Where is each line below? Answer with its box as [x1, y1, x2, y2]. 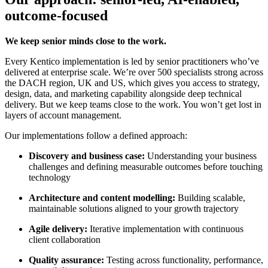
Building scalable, [178, 192, 245, 203]
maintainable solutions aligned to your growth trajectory [29, 203, 239, 214]
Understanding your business [147, 150, 257, 161]
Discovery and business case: [29, 150, 147, 161]
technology [29, 172, 71, 182]
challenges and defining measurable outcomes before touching [29, 161, 263, 172]
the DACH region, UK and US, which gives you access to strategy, [5, 77, 260, 88]
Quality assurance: [29, 254, 106, 265]
